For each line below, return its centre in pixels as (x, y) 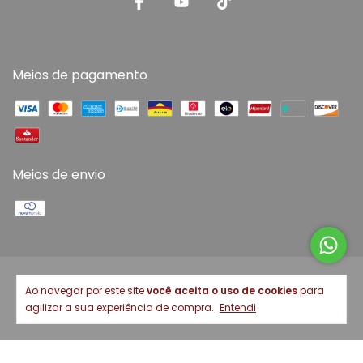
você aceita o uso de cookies (222, 290)
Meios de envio (59, 174)
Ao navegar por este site (86, 290)
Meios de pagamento (80, 75)
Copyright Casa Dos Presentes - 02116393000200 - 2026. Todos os (181, 284)
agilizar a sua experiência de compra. (121, 307)
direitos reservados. (181, 298)
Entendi (238, 307)
